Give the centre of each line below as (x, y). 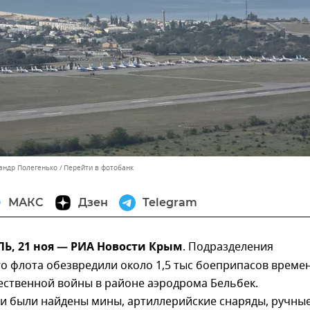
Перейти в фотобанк (99, 168)
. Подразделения (228, 247)
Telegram (170, 202)
